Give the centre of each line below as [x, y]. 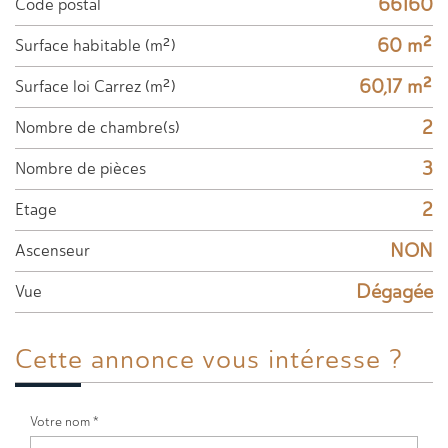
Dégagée [394, 291]
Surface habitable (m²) [100, 45]
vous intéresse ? [302, 358]
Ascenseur [58, 250]
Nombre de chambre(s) [103, 127]
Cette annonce [117, 358]
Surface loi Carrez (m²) [100, 86]
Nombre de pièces [86, 168]
